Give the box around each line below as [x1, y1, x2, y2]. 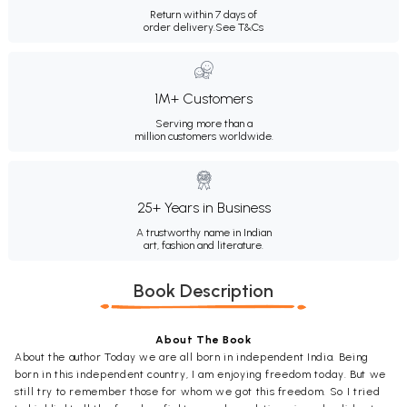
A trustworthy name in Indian [135, 225, 272, 239]
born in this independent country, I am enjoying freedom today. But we [15, 367, 386, 381]
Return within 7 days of [150, 7, 257, 21]
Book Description [134, 279, 273, 302]
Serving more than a [154, 116, 253, 130]
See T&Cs [215, 20, 263, 34]
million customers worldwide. [134, 129, 273, 143]
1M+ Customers [154, 89, 253, 107]
